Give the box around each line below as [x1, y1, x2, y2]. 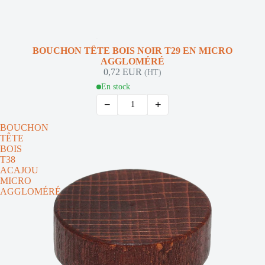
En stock [101, 82, 130, 91]
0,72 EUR [104, 67, 144, 77]
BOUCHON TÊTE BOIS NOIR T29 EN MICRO [33, 46, 232, 56]
